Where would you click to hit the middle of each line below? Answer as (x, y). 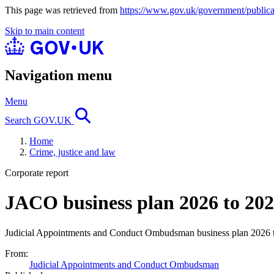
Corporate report (37, 172)
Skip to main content (45, 31)
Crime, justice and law (72, 152)
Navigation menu (58, 75)
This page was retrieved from (62, 10)
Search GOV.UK (39, 120)
